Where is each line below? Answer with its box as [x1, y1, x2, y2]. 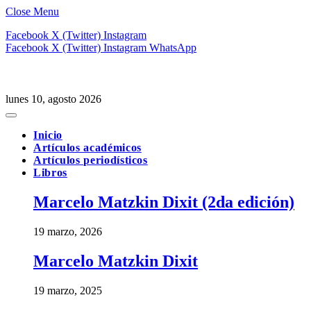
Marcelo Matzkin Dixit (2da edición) [33, 192, 294, 211]
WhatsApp [149, 42, 196, 53]
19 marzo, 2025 [33, 284, 102, 296]
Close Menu [6, 6, 59, 17]
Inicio [33, 129, 62, 141]
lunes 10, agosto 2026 [6, 93, 101, 105]
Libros [33, 167, 67, 178]
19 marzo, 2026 [33, 225, 102, 237]
